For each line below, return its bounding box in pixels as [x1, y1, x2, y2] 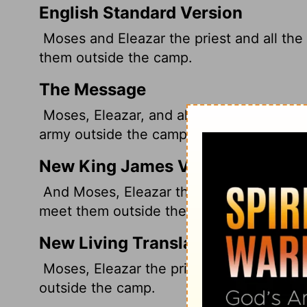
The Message [39, 79, 146, 99]
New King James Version [39, 156, 240, 176]
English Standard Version [39, 2, 243, 23]
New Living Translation [39, 232, 224, 253]
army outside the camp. [39, 125, 191, 143]
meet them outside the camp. [39, 202, 230, 219]
